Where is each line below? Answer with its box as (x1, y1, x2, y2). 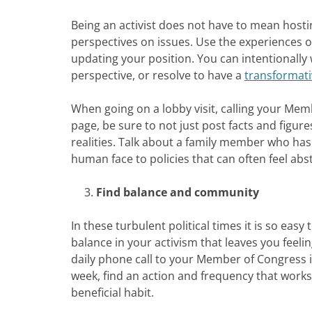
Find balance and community (96, 185, 259, 201)
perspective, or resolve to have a (71, 68, 244, 84)
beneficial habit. (71, 285, 154, 301)
